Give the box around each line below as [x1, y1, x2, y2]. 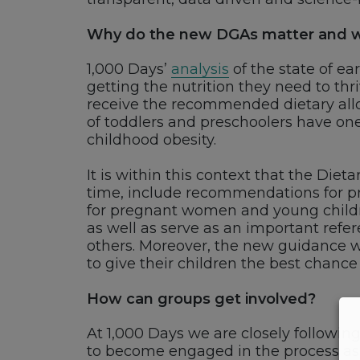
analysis [170, 60, 229, 79]
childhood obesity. [86, 131, 216, 149]
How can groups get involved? [86, 289, 316, 308]
